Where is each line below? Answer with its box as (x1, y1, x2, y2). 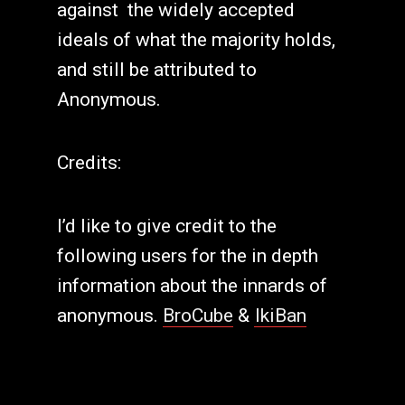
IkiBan (254, 304, 306, 326)
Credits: (56, 152, 121, 174)
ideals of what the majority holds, (56, 29, 335, 52)
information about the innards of (56, 274, 327, 297)
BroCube (163, 304, 234, 326)
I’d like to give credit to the (56, 214, 277, 237)
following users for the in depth (56, 244, 318, 267)
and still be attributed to (56, 59, 257, 81)
